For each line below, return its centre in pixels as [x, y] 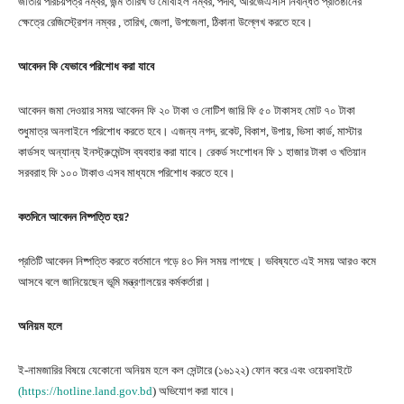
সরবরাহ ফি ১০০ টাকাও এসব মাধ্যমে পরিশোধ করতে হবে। [128, 172]
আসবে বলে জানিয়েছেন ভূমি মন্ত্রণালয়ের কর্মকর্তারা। [116, 281]
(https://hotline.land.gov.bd [85, 390]
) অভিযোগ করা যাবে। [194, 390]
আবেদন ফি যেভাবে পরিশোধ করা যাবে [86, 66]
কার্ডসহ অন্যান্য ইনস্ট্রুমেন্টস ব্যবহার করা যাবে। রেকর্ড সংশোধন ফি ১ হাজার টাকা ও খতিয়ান [192, 151]
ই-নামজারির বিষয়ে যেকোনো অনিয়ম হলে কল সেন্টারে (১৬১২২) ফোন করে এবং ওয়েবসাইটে [185, 370]
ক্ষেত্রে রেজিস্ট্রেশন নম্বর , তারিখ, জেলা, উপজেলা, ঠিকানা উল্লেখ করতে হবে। [165, 22]
